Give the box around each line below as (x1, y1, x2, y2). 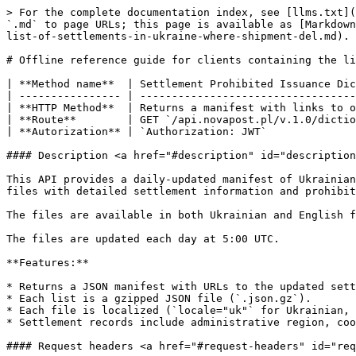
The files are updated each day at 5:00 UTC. (6, 233, 280, 245)
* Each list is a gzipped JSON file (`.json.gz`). (6, 292, 311, 304)
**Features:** (6, 257, 89, 269)
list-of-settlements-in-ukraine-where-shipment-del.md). (6, 30, 350, 42)
